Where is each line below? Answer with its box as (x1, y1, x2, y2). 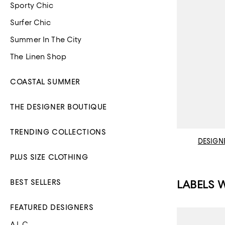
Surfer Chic (10, 18, 51, 27)
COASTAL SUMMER (10, 77, 80, 86)
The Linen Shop (10, 52, 66, 61)
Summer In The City (10, 35, 82, 44)
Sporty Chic (10, 1, 54, 10)
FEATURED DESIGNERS (10, 203, 94, 212)
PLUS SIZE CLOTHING (10, 153, 88, 162)
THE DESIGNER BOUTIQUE (10, 102, 107, 111)
